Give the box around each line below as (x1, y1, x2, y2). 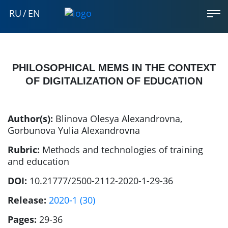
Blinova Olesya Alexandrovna (55, 112, 180, 125)
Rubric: (8, 144, 40, 156)
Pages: (8, 213, 37, 225)
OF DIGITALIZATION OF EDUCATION (25, 75, 203, 87)
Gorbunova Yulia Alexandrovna (8, 124, 140, 136)
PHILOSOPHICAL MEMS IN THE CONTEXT (12, 62, 216, 73)
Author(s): (8, 112, 53, 125)
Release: (8, 194, 46, 206)
